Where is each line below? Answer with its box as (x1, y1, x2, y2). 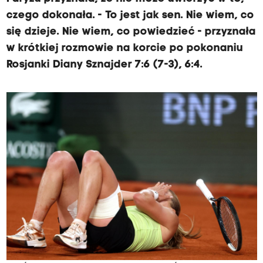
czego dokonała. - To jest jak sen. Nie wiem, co (6, 10, 254, 21)
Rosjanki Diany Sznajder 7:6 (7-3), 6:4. (6, 59, 203, 70)
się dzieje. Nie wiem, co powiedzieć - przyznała (6, 26, 256, 38)
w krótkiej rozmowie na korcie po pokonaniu (6, 43, 243, 54)
